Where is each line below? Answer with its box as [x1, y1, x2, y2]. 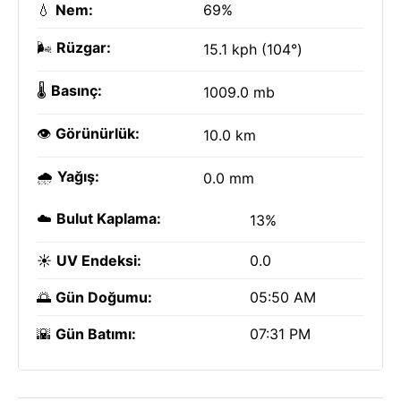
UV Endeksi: [56, 252, 141, 269]
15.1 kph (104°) [203, 40, 303, 58]
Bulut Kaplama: [56, 209, 161, 227]
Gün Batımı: [55, 325, 136, 343]
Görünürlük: [55, 124, 140, 142]
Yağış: [57, 167, 99, 185]
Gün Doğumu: [55, 288, 152, 306]
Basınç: [51, 81, 102, 99]
